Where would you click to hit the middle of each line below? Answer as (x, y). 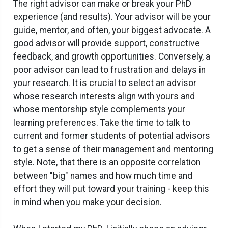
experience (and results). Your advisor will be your (112, 17)
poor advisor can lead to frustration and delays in (109, 70)
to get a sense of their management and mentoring (113, 149)
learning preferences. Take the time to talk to (102, 123)
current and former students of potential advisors (112, 136)
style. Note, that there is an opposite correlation (107, 163)
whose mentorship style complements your (99, 110)
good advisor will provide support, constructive (107, 44)
